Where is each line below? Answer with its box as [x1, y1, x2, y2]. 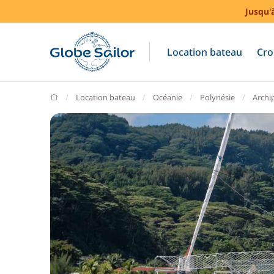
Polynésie [200, 92, 235, 103]
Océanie [153, 92, 182, 103]
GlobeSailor [57, 91, 99, 102]
